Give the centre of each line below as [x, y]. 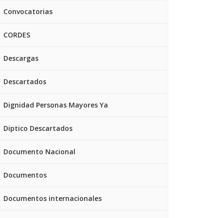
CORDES [17, 35]
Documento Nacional [39, 152]
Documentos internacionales [53, 198]
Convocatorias [28, 11]
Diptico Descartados [38, 128]
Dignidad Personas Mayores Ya [56, 105]
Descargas [21, 58]
